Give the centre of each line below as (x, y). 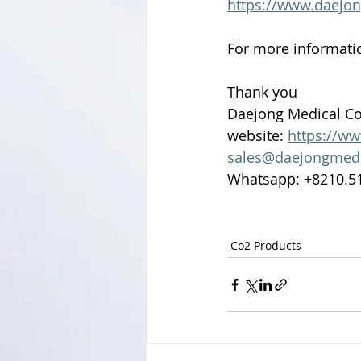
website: (257, 136)
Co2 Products (266, 246)
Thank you (264, 92)
